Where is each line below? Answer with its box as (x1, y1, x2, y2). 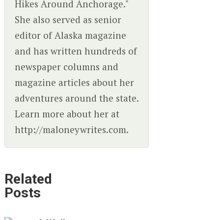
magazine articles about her (14, 76, 134, 89)
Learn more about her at (14, 108, 119, 120)
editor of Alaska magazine (14, 29, 126, 42)
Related (4, 171, 52, 188)
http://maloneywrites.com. (14, 123, 129, 136)
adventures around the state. (14, 92, 138, 105)
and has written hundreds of (14, 45, 137, 57)
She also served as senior (14, 13, 121, 26)
